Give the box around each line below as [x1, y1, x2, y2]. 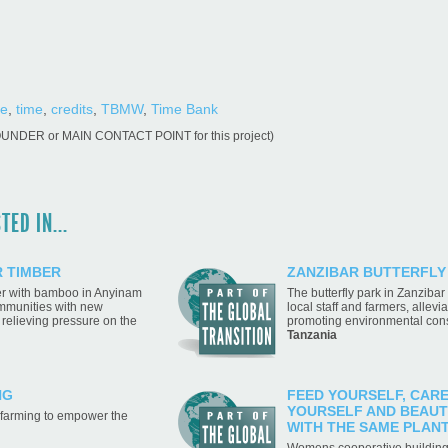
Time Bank [151, 101, 218, 117]
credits [51, 101, 93, 117]
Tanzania [287, 327, 337, 342]
